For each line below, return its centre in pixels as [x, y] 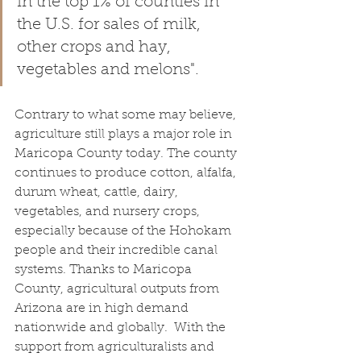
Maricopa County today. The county [127, 154]
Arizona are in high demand [103, 308]
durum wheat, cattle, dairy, [98, 192]
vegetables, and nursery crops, [109, 212]
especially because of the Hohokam [124, 231]
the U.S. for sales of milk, [111, 25]
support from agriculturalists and [116, 347]
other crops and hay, [96, 47]
